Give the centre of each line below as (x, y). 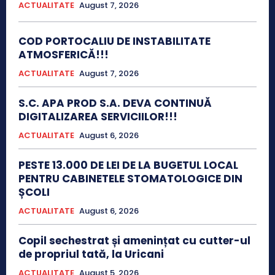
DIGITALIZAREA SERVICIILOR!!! (98, 116)
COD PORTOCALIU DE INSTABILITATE (114, 41)
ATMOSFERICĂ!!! (64, 54)
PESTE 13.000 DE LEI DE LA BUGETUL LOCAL (128, 165)
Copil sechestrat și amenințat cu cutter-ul (134, 240)
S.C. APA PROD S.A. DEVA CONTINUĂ (115, 103)
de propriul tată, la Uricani (91, 254)
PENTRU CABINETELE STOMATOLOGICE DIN (130, 178)
